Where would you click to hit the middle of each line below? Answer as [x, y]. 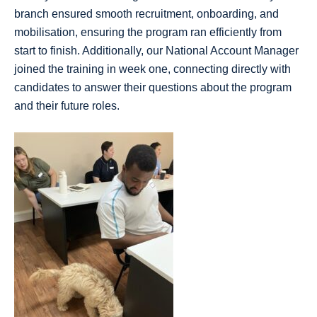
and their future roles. [67, 105]
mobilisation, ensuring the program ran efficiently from [148, 32]
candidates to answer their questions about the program [153, 87]
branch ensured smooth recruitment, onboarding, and [146, 13]
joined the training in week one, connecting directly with [152, 69]
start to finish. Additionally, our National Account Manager [156, 50]
